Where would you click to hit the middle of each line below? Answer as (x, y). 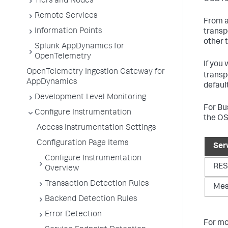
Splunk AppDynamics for (79, 47)
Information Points (68, 32)
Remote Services (66, 16)
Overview (62, 169)
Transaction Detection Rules (97, 184)
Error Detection (73, 215)
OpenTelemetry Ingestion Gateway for (96, 72)
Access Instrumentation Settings (96, 128)
